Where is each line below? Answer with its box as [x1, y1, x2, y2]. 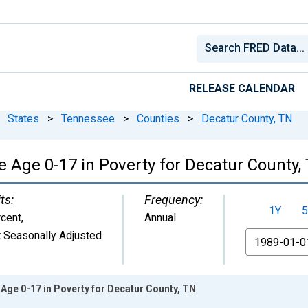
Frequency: [144, 192, 203, 207]
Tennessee [61, 111, 115, 125]
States [8, 111, 39, 125]
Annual [144, 210, 176, 224]
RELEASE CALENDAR [189, 81, 295, 95]
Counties [137, 111, 179, 125]
